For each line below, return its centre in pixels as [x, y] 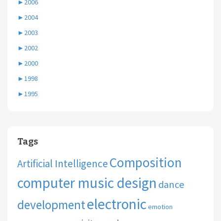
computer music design [87, 183]
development [51, 205]
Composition [146, 163]
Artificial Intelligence [63, 164]
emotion [160, 207]
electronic [117, 204]
